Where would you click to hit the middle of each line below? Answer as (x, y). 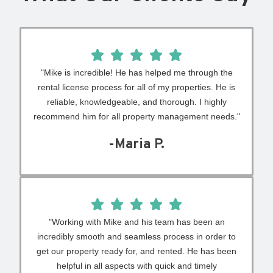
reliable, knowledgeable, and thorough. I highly (136, 102)
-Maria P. (136, 145)
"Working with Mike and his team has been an (136, 222)
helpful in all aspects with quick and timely (136, 266)
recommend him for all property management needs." (136, 117)
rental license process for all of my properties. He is (136, 87)
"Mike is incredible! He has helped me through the (136, 73)
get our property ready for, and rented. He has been (136, 251)
